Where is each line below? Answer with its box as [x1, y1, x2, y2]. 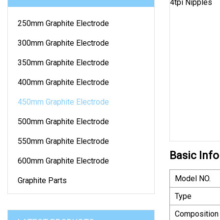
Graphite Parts [18, 175, 67, 185]
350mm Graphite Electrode [18, 57, 109, 67]
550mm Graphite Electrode [18, 136, 109, 146]
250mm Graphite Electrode [18, 18, 109, 28]
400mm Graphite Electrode [18, 77, 109, 87]
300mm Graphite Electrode [18, 38, 109, 48]
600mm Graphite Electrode [18, 156, 109, 165]
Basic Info [169, 149, 219, 162]
